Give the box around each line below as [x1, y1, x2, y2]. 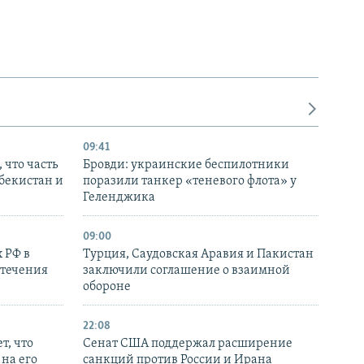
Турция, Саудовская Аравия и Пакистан [83, 248, 314, 262]
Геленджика [83, 191, 155, 205]
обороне [83, 280, 131, 294]
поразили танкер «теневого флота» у [83, 175, 297, 188]
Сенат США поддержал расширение [83, 337, 292, 351]
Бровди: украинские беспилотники [83, 158, 289, 172]
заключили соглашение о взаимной [83, 264, 290, 278]
